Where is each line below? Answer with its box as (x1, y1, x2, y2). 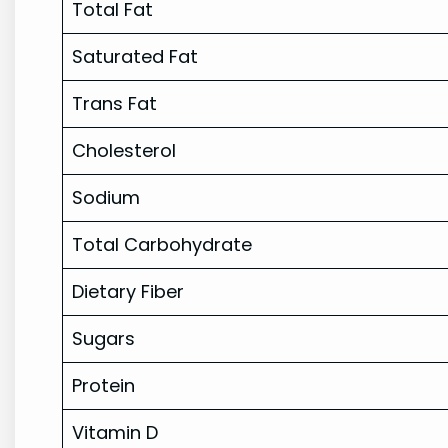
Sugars (72, 326, 136, 352)
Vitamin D (72, 420, 159, 446)
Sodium (72, 185, 141, 211)
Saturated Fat (72, 44, 199, 70)
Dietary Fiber (72, 279, 185, 305)
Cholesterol (72, 138, 177, 164)
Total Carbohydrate (72, 232, 253, 258)
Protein (72, 373, 136, 399)
